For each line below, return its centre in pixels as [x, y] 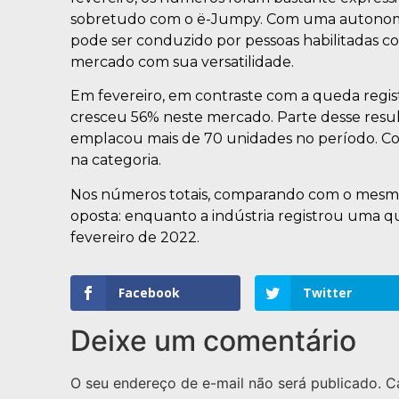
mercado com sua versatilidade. [182, 62]
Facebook [149, 292]
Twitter [327, 292]
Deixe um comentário [213, 340]
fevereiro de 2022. [134, 237]
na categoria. [115, 160]
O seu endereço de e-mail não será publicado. [225, 383]
